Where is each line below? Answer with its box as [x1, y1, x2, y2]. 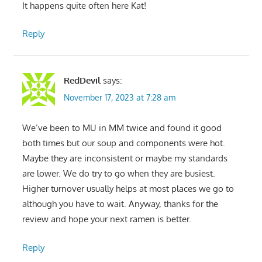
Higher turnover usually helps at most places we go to [22, 183, 234, 195]
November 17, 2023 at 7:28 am [63, 92, 175, 103]
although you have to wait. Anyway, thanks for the [22, 198, 218, 210]
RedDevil [63, 74, 101, 86]
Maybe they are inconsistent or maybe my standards [22, 153, 227, 164]
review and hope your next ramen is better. [22, 213, 191, 225]
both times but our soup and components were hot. [22, 137, 225, 149]
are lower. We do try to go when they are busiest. [22, 168, 215, 180]
